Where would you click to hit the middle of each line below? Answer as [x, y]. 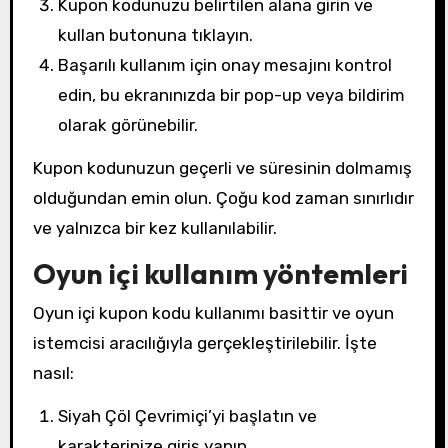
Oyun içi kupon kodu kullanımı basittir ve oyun [213, 312]
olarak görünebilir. [128, 125]
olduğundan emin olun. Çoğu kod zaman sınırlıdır [223, 197]
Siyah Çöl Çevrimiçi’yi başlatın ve [188, 415]
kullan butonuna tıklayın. [156, 35]
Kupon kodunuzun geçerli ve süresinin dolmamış [222, 167]
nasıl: [53, 372]
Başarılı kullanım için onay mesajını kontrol [225, 65]
